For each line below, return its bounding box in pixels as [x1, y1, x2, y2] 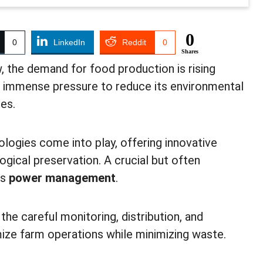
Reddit [122, 37, 146, 47]
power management [9, 170, 116, 185]
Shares [181, 48, 198, 55]
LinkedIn [53, 37, 85, 47]
